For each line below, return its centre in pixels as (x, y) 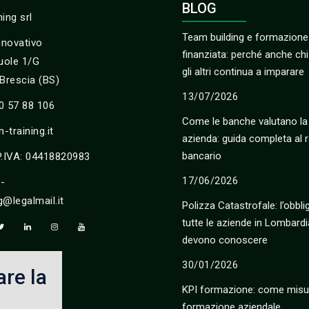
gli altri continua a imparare (243, 72)
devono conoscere (225, 240)
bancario (202, 156)
